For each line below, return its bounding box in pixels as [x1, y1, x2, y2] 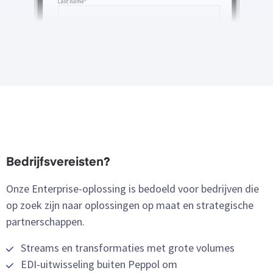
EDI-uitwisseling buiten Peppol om [21, 257, 177, 272]
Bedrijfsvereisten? [6, 157, 110, 169]
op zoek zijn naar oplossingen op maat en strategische [6, 198, 253, 213]
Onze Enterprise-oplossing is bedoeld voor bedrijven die [6, 182, 259, 196]
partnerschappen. [6, 214, 85, 229]
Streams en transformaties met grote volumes [21, 241, 235, 255]
